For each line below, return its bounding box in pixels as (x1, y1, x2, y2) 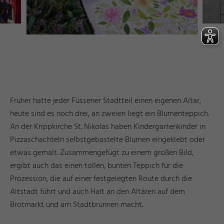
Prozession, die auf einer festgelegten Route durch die (10, 172, 192, 186)
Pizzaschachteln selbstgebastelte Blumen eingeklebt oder (10, 133, 205, 147)
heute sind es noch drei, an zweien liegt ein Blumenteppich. (10, 107, 209, 121)
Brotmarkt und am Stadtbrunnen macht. (10, 198, 145, 212)
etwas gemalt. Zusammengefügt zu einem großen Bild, (10, 146, 193, 160)
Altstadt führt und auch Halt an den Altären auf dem (10, 185, 185, 199)
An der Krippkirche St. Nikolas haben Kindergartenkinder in (10, 120, 205, 134)
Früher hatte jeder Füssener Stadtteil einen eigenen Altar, (10, 94, 201, 108)
